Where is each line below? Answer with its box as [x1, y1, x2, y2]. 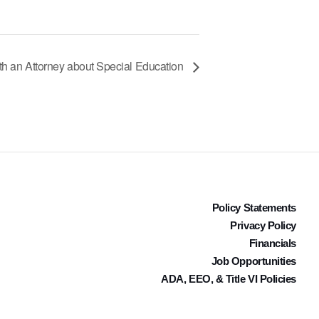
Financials [249, 236, 296, 249]
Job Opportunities [211, 254, 296, 267]
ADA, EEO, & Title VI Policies [161, 272, 296, 285]
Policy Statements [211, 201, 296, 214]
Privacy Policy [230, 219, 296, 231]
